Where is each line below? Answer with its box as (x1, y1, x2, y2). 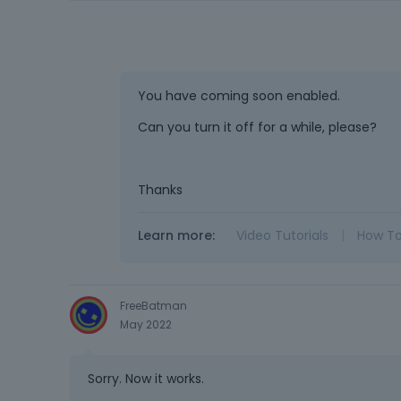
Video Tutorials (235, 226, 328, 244)
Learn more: (137, 226, 215, 244)
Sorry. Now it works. (88, 370, 204, 388)
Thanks (137, 180, 183, 199)
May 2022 (120, 316, 172, 332)
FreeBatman (120, 297, 187, 313)
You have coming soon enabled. (137, 86, 340, 105)
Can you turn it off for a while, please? (137, 117, 377, 136)
